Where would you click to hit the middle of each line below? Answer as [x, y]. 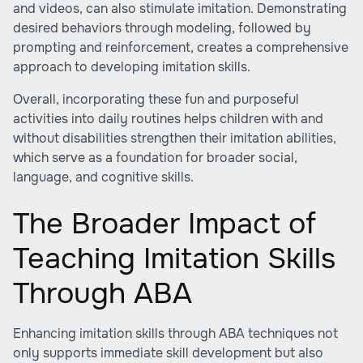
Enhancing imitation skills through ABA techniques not [175, 333]
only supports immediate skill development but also [168, 353]
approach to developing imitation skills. [132, 67]
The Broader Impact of [164, 224]
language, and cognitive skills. [103, 177]
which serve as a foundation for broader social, [155, 158]
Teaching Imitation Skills [174, 258]
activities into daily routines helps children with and [168, 119]
